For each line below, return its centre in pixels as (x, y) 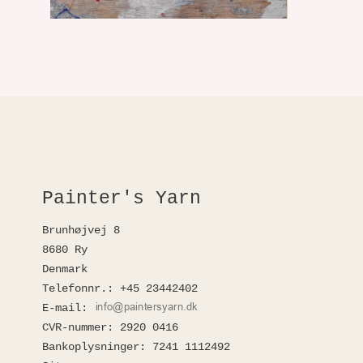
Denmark (65, 269)
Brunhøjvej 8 (81, 230)
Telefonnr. (75, 288)
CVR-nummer (75, 327)
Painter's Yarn (122, 199)
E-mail (62, 307)
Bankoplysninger (91, 346)
